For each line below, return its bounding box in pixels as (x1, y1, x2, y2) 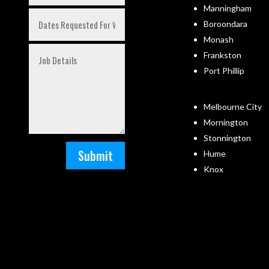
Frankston (204, 50, 242, 61)
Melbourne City (204, 101, 262, 112)
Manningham (204, 3, 252, 14)
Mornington (204, 116, 249, 127)
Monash (204, 34, 234, 45)
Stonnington (204, 132, 252, 143)
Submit (77, 146, 113, 165)
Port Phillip (204, 65, 245, 76)
